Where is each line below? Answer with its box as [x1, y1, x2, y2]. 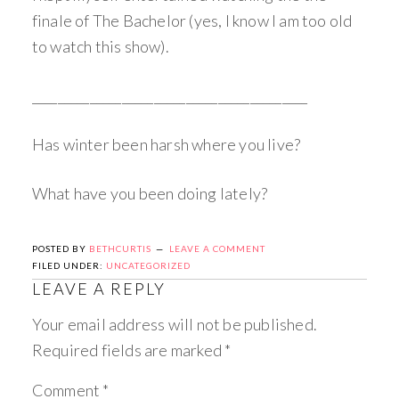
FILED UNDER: [31, 259, 106, 271]
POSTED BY [31, 242, 89, 254]
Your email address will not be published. [31, 313, 318, 334]
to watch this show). [31, 36, 169, 56]
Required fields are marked [31, 339, 225, 360]
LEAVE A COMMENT [168, 242, 265, 254]
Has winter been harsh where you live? [31, 134, 301, 154]
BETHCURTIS [88, 242, 151, 254]
